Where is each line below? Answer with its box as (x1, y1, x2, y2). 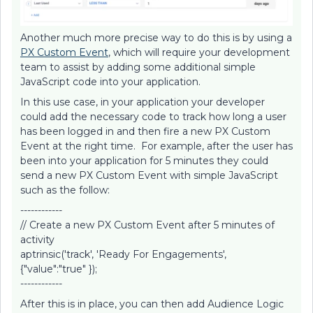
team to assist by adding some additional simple (20, 60, 256, 73)
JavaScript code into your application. (20, 75, 203, 88)
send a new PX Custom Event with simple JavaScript (20, 168, 278, 182)
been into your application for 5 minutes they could (20, 154, 268, 167)
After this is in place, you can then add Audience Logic (20, 297, 284, 310)
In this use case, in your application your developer (20, 95, 265, 108)
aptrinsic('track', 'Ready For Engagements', (20, 247, 226, 261)
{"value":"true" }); (20, 262, 100, 275)
